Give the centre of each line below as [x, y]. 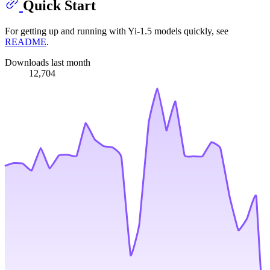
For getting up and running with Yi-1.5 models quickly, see [117, 31]
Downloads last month [48, 62]
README [26, 42]
